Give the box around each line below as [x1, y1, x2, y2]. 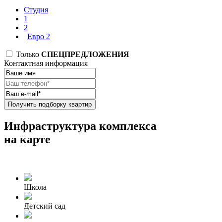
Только [14, 50, 41, 59]
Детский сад [24, 202, 65, 211]
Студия [24, 5, 48, 14]
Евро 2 [27, 32, 50, 41]
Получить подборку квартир [8, 101, 92, 109]
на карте [4, 133, 51, 146]
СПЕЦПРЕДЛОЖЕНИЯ [41, 50, 129, 59]
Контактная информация [4, 59, 88, 68]
